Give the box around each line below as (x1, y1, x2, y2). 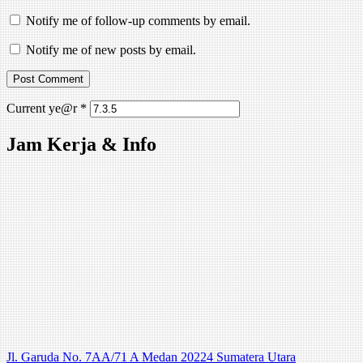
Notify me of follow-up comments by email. (26, 14, 250, 28)
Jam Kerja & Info (6, 134, 156, 156)
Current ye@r (6, 101, 80, 116)
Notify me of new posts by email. (26, 43, 196, 58)
